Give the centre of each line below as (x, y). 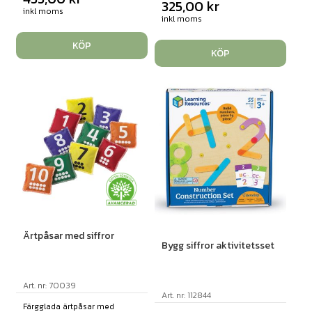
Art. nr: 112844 (186, 295)
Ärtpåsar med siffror (68, 236)
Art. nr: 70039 (49, 286)
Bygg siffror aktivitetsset (218, 245)
